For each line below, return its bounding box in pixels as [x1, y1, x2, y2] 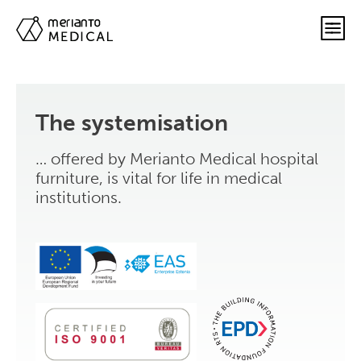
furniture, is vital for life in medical [35, 168, 282, 188]
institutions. [35, 188, 122, 207]
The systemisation [35, 110, 228, 136]
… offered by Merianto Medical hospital [35, 149, 318, 168]
